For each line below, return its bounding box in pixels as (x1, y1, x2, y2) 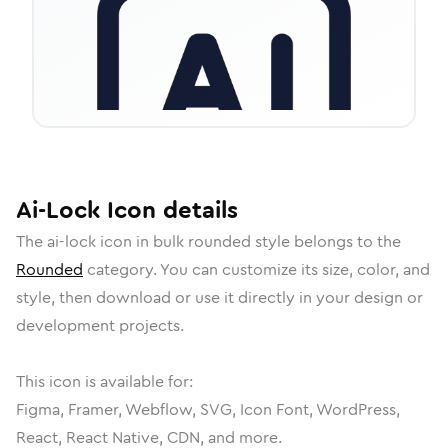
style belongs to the (251, 230, 401, 253)
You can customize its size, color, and (160, 258, 430, 281)
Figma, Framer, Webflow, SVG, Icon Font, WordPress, (16, 398, 400, 421)
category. (83, 258, 160, 281)
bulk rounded (153, 230, 251, 253)
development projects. (16, 314, 184, 337)
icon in (96, 230, 153, 253)
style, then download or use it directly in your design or (16, 286, 423, 309)
